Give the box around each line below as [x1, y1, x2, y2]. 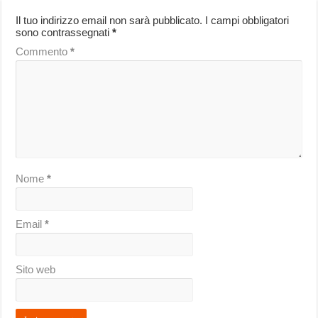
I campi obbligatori [205, 14, 290, 27]
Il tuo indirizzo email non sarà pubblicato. [16, 14, 203, 27]
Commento [16, 45, 71, 58]
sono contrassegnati [16, 26, 113, 39]
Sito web [16, 263, 56, 276]
